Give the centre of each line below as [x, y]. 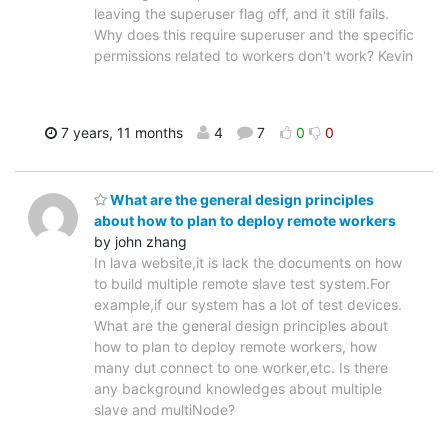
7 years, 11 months [119, 132]
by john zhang [140, 242]
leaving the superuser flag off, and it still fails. [241, 13]
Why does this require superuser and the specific [254, 34]
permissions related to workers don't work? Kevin [253, 55]
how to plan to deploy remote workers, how [235, 347]
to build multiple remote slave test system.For [242, 284]
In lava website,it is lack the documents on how [248, 263]
